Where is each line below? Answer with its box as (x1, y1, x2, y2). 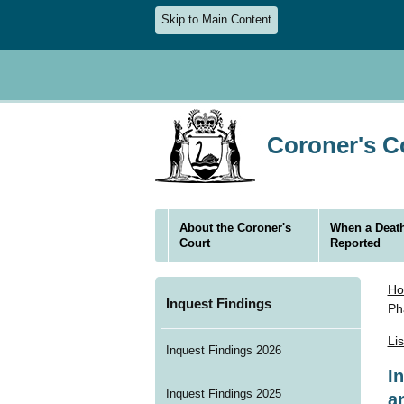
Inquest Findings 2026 (166, 344, 281, 358)
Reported (330, 235, 381, 250)
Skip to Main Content (161, 14, 271, 27)
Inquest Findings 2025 (166, 387, 281, 401)
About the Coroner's (179, 220, 292, 234)
